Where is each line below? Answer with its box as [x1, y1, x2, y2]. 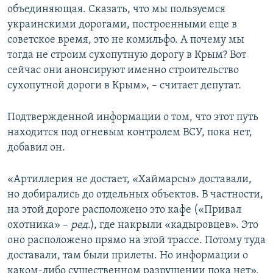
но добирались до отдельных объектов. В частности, [7, 188, 263, 200]
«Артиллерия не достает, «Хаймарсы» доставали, [7, 173, 252, 185]
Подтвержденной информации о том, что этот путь [7, 111, 258, 123]
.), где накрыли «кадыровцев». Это [88, 219, 258, 231]
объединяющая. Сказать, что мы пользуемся [7, 3, 225, 15]
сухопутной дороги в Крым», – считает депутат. [7, 79, 241, 91]
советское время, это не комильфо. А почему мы [7, 34, 244, 46]
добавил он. [7, 141, 65, 154]
